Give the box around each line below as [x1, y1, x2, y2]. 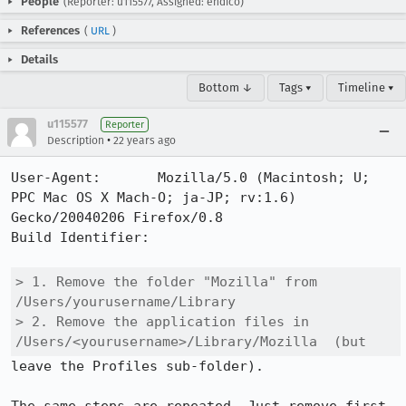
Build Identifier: [11, 229, 158, 246]
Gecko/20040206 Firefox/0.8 [11, 209, 223, 226]
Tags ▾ [279, 81, 312, 94]
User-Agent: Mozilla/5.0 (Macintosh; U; [11, 169, 370, 186]
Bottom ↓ [198, 81, 253, 94]
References [21, 24, 80, 37]
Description [47, 134, 104, 147]
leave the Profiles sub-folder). [11, 358, 264, 374]
